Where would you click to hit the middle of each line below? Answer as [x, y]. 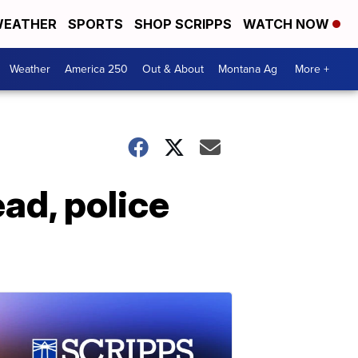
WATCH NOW [288, 24]
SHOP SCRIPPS [183, 24]
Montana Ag [248, 69]
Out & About [173, 69]
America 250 [96, 69]
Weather [30, 69]
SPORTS [95, 24]
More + [312, 69]
